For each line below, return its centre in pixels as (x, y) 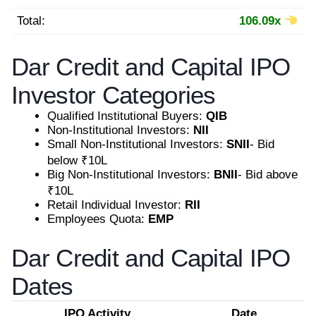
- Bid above (268, 174)
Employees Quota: (98, 219)
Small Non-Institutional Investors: (137, 144)
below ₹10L (77, 160)
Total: (31, 21)
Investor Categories (114, 95)
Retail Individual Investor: (116, 205)
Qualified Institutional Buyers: (127, 116)
